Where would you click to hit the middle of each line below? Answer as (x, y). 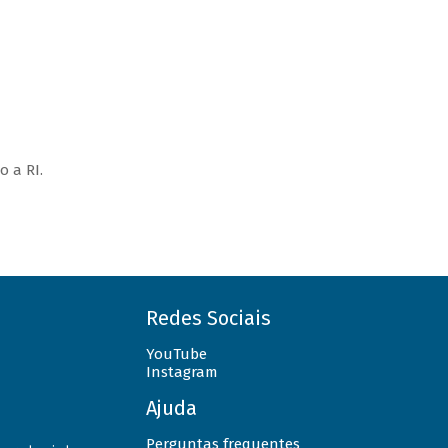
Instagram (181, 371)
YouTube (176, 353)
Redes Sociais (208, 317)
